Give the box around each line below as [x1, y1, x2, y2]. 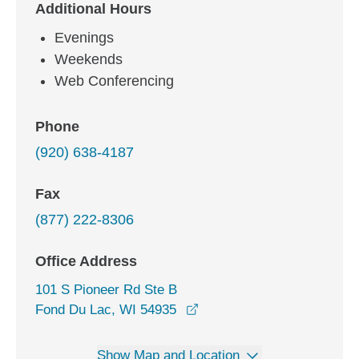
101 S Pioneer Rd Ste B [35, 282, 177, 297]
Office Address [35, 253, 137, 269]
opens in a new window [198, 301, 336, 317]
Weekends [54, 51, 123, 67]
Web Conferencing [54, 73, 174, 89]
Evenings [54, 30, 114, 46]
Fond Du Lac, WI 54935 [35, 302, 176, 317]
